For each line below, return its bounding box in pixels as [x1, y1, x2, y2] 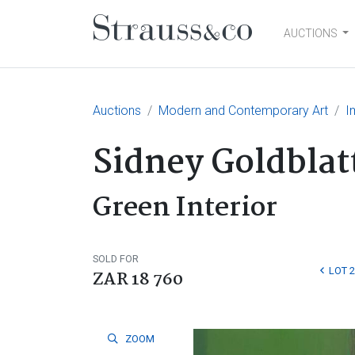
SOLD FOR [93, 253, 139, 265]
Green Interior [93, 187, 277, 230]
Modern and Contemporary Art [158, 103, 328, 118]
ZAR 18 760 [93, 266, 183, 293]
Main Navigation [93, 28, 312, 71]
